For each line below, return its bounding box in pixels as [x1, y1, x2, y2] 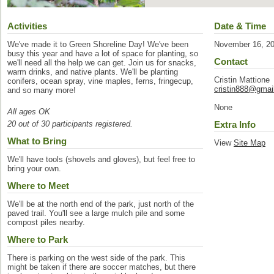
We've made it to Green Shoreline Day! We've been [7, 40, 188, 49]
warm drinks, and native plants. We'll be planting [7, 67, 178, 76]
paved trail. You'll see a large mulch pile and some [7, 209, 185, 218]
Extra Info [214, 119, 256, 130]
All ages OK [7, 107, 50, 116]
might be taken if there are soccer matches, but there [7, 262, 196, 272]
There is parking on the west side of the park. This [7, 253, 185, 262]
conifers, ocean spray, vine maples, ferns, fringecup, [7, 76, 193, 86]
